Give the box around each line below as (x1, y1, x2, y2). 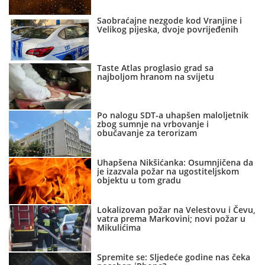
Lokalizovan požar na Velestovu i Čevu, (97, 204, 256, 216)
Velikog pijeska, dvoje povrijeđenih (97, 24, 239, 35)
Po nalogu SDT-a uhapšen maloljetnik (97, 109, 249, 121)
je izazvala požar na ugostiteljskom (97, 166, 240, 177)
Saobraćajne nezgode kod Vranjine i (97, 15, 243, 27)
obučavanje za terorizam (97, 127, 198, 139)
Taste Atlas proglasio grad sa (97, 62, 214, 74)
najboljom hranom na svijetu (97, 71, 215, 83)
